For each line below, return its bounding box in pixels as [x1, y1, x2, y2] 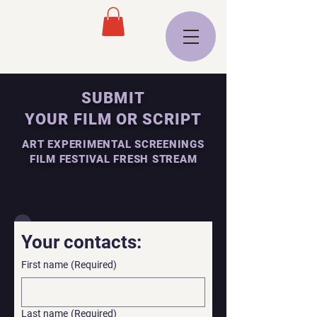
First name [21, 258, 68, 270]
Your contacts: [21, 231, 142, 253]
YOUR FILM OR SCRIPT [25, 110, 202, 128]
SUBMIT [81, 88, 145, 107]
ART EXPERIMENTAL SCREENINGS [22, 137, 204, 151]
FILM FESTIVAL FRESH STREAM [29, 152, 197, 166]
